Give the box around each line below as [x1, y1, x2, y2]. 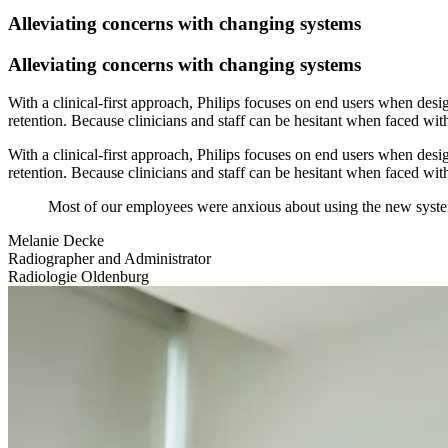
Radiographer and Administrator [8, 250, 211, 268]
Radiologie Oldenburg [8, 268, 149, 286]
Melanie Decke [8, 232, 104, 250]
